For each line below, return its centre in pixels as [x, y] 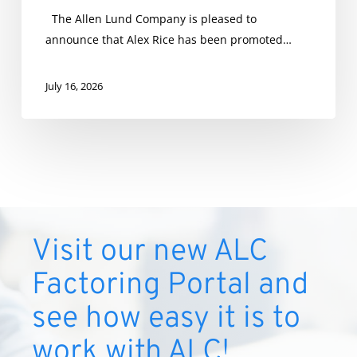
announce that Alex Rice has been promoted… [168, 40]
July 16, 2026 [74, 86]
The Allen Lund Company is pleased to [151, 19]
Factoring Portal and [171, 286]
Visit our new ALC [150, 253]
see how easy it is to [167, 320]
